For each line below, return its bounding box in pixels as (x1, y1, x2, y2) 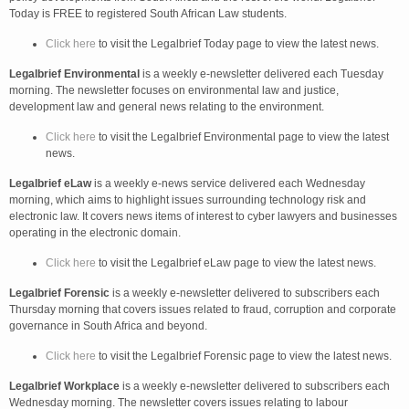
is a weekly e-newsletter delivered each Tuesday (140, 68, 383, 80)
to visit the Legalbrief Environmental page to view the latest (96, 131, 389, 143)
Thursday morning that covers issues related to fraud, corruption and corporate (9, 303, 396, 316)
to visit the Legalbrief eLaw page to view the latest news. (96, 257, 376, 269)
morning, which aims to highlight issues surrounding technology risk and (9, 194, 366, 206)
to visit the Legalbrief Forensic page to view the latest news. (96, 350, 392, 362)
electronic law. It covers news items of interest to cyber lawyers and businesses (9, 210, 397, 223)
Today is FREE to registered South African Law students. (9, 7, 287, 20)
